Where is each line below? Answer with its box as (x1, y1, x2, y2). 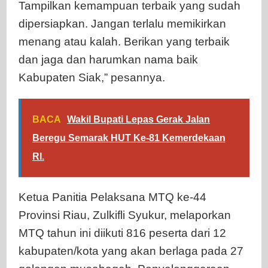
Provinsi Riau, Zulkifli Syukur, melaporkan (19, 208, 231, 221)
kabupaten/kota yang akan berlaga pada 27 (19, 244, 243, 257)
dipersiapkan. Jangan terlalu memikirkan (19, 17, 226, 30)
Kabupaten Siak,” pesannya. (19, 71, 165, 84)
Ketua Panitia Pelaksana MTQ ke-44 (19, 190, 206, 203)
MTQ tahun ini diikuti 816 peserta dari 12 (19, 226, 226, 239)
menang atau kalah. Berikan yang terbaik (19, 35, 230, 48)
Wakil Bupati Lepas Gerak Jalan (67, 114, 210, 124)
